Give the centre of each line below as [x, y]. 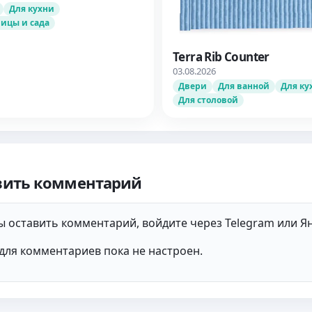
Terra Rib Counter [221, 56]
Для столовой [208, 100]
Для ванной [244, 86]
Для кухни [32, 8]
